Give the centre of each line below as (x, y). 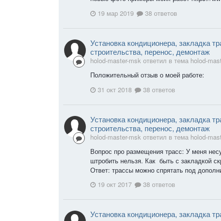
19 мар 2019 (116, 13)
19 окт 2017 (115, 184)
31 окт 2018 (115, 89)
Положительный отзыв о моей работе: (147, 74)
